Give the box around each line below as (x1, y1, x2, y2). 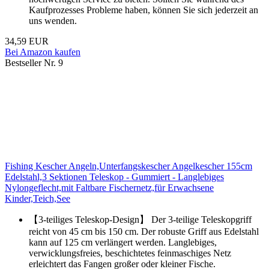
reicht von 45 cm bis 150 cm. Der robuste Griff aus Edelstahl (29, 226, 259, 237)
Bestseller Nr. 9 (5, 58, 63, 68)
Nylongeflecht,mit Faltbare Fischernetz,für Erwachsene (5, 183, 214, 193)
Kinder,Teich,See (5, 193, 70, 204)
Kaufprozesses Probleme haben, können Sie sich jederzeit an (29, 5, 258, 16)
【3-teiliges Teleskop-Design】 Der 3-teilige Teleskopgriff (29, 214, 252, 225)
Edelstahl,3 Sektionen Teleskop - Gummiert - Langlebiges (5, 172, 224, 183)
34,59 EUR (5, 36, 49, 47)
